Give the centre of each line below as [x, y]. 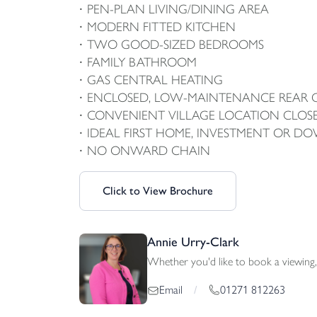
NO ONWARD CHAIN [149, 151]
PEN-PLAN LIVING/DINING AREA [178, 9]
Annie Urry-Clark [193, 242]
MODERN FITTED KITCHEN [161, 27]
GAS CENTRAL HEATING [155, 80]
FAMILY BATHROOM [142, 62]
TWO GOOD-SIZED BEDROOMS [175, 45]
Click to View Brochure [158, 191]
